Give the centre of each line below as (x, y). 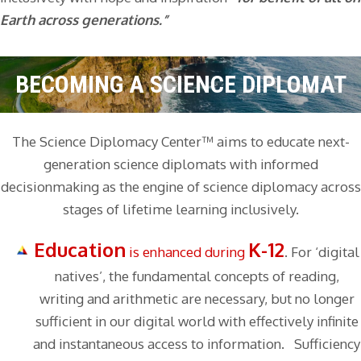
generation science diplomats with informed (180, 164)
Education (80, 249)
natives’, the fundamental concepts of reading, (197, 276)
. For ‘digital (322, 251)
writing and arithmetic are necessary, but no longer (197, 298)
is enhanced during (187, 251)
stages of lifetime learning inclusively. (180, 209)
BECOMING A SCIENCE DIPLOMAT (180, 84)
